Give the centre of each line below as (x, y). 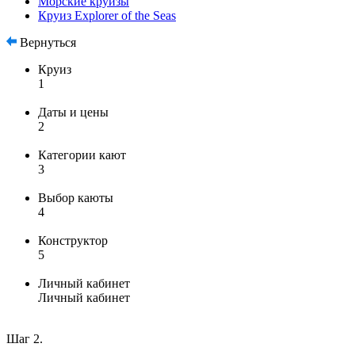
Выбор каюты (76, 198)
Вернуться (46, 42)
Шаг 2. (25, 339)
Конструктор (73, 240)
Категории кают (82, 155)
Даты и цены (73, 112)
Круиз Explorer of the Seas (107, 15)
